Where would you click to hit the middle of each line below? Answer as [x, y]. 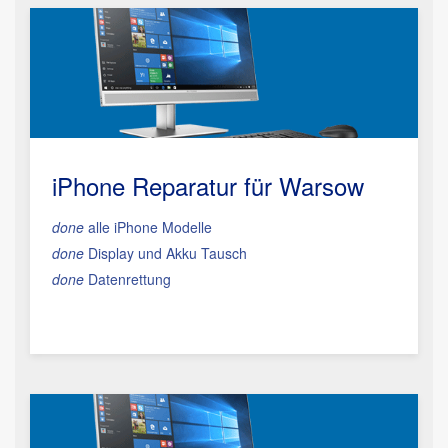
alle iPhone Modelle [148, 227]
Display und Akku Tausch [165, 253]
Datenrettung [127, 279]
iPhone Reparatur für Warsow [208, 185]
